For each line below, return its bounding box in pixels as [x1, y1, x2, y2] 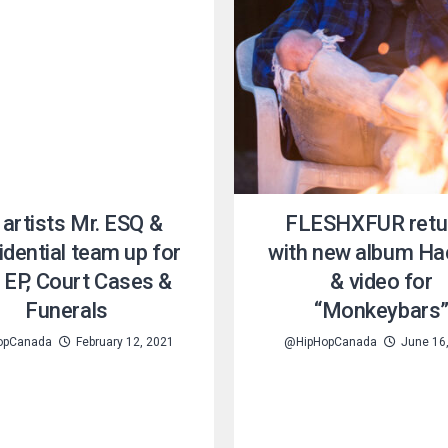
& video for [330, 268, 433, 294]
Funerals [25, 297, 108, 323]
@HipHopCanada [283, 334, 377, 349]
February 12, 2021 [76, 334, 174, 349]
